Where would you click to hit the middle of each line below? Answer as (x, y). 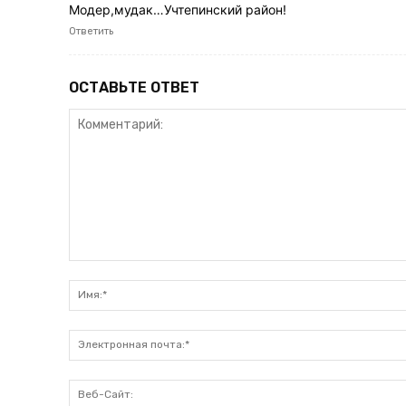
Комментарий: (112, 269)
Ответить (91, 31)
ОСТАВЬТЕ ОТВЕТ (134, 87)
